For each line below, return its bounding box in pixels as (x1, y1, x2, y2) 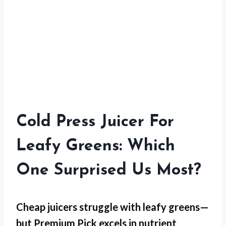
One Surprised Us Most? (16, 162, 201, 179)
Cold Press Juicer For (16, 114, 174, 130)
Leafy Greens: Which (16, 138, 175, 154)
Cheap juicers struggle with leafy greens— (16, 201, 209, 213)
